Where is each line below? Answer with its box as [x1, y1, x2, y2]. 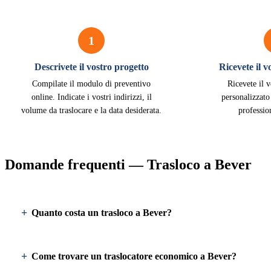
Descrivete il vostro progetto [34, 62, 149, 72]
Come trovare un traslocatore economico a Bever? [31, 251, 237, 261]
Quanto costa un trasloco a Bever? [31, 207, 172, 218]
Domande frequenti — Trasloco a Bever [5, 157, 252, 172]
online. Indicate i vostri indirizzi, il [31, 93, 152, 102]
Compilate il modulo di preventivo [32, 79, 151, 88]
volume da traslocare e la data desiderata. [21, 106, 162, 115]
